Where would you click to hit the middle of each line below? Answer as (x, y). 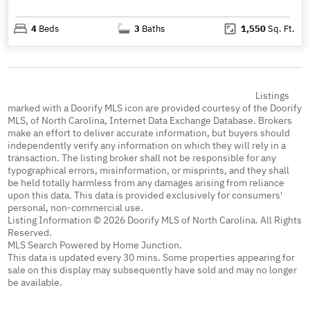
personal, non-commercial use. (76, 207)
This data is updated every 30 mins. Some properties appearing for (152, 257)
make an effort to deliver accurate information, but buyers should (149, 133)
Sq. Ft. (280, 29)
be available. (35, 282)
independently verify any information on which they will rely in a (147, 145)
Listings (272, 95)
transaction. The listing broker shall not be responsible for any (142, 157)
